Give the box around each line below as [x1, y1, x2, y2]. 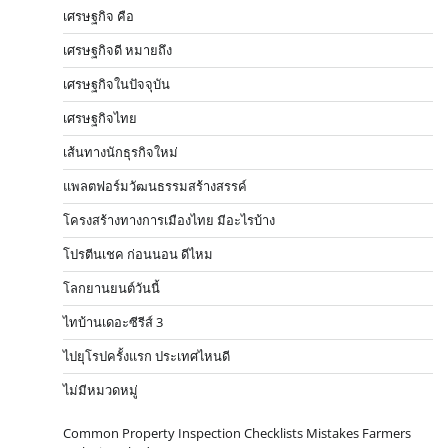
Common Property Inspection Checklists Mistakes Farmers [63, 423, 411, 442]
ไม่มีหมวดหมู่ [63, 380, 138, 399]
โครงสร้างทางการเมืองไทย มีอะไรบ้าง [63, 210, 275, 229]
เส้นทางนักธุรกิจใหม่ [63, 142, 178, 161]
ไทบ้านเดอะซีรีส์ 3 [63, 312, 163, 331]
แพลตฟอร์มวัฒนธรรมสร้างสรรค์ [63, 176, 247, 195]
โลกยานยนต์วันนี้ [63, 278, 160, 297]
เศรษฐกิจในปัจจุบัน [63, 74, 170, 93]
